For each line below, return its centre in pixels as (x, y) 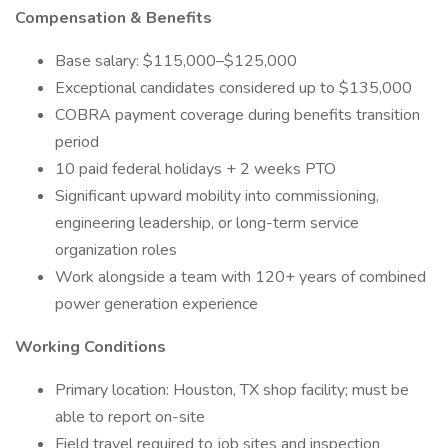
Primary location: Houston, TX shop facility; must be (232, 390)
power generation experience (156, 304)
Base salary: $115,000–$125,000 (176, 61)
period (77, 142)
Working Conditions (90, 347)
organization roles (116, 250)
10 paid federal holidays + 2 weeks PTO (195, 169)
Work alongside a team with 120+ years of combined (240, 277)
